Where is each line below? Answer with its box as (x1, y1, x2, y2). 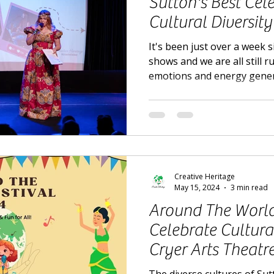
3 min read (231, 182, 268, 193)
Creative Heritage (174, 171, 235, 182)
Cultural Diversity (149, 12, 272, 32)
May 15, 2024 (174, 182, 220, 193)
